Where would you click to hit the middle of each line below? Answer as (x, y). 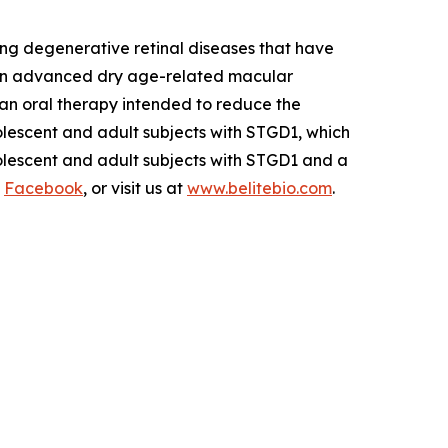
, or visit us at (135, 187)
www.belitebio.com (259, 187)
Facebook (43, 187)
